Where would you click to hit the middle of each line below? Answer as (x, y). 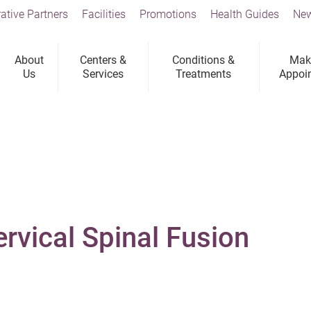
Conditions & (204, 60)
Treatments (204, 74)
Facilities (104, 14)
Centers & (103, 60)
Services (103, 74)
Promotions (168, 14)
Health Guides (245, 14)
